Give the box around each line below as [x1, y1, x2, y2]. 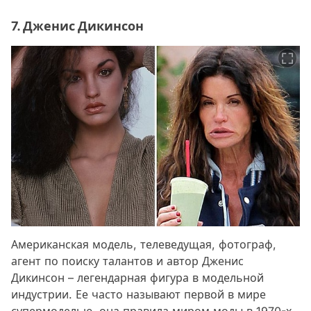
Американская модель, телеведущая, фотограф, [11, 237, 276, 251]
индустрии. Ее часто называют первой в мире [11, 287, 266, 301]
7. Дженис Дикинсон [11, 18, 144, 33]
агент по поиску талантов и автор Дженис [11, 253, 244, 268]
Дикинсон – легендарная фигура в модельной [11, 270, 264, 285]
